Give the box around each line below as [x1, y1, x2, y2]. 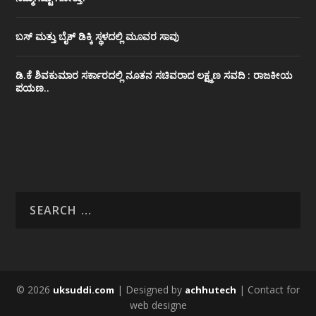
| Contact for [236, 283, 300, 297]
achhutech [185, 284, 236, 297]
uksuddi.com [53, 284, 114, 297]
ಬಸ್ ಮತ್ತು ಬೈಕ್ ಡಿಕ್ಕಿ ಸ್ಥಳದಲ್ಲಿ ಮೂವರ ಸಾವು [16, 30, 180, 44]
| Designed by [114, 283, 185, 297]
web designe [129, 298, 187, 312]
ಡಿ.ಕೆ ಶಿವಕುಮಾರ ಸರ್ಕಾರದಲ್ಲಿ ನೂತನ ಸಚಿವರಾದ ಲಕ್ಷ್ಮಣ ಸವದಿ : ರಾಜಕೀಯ [16, 68, 293, 83]
